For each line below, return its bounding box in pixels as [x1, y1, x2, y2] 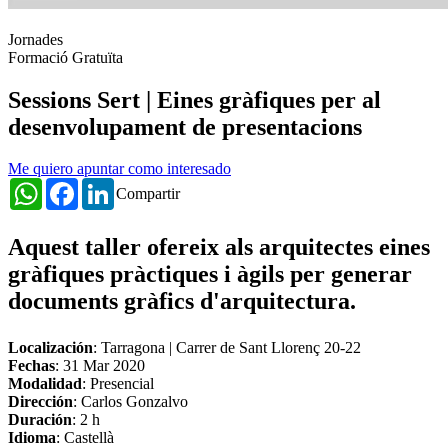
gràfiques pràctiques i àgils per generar [8, 261, 412, 288]
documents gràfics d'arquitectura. [8, 288, 356, 315]
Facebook [78, 177, 140, 195]
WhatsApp [42, 177, 110, 195]
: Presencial [82, 375, 154, 393]
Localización [8, 339, 93, 357]
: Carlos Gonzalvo [73, 393, 188, 411]
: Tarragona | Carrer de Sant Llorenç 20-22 [93, 339, 361, 357]
